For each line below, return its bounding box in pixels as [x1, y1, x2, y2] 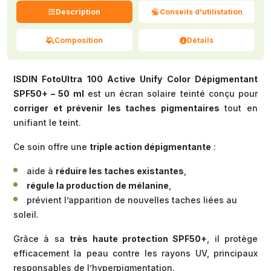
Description [56, 7, 100, 16]
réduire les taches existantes [56, 166, 184, 177]
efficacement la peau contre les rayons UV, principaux [13, 248, 258, 259]
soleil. [13, 209, 39, 220]
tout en [219, 103, 258, 114]
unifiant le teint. [13, 117, 81, 128]
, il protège [207, 233, 258, 244]
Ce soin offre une [13, 142, 90, 152]
